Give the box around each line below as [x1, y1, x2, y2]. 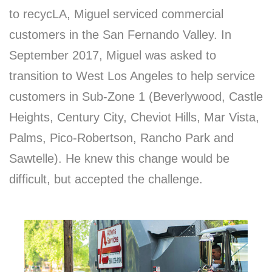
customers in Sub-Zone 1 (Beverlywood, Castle [9, 89, 263, 103]
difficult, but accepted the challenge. [9, 172, 203, 186]
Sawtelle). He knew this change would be [9, 151, 229, 165]
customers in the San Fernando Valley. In [9, 27, 231, 41]
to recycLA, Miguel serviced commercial [9, 7, 223, 21]
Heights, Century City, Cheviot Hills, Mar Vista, [9, 110, 259, 124]
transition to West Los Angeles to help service [9, 69, 255, 83]
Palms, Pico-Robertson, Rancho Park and [9, 131, 234, 144]
